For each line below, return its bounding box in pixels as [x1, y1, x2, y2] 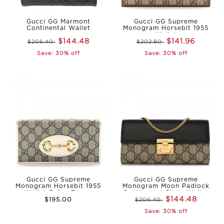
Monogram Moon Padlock [122, 183, 209, 189]
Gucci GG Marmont [26, 18, 90, 24]
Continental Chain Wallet [123, 189, 208, 195]
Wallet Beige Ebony [24, 189, 92, 195]
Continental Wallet [26, 25, 90, 31]
